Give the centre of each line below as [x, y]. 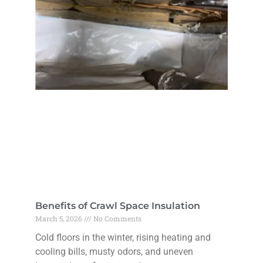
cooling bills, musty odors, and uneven [114, 252]
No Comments [117, 219]
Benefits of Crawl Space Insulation [118, 206]
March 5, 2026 [60, 219]
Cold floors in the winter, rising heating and [123, 238]
